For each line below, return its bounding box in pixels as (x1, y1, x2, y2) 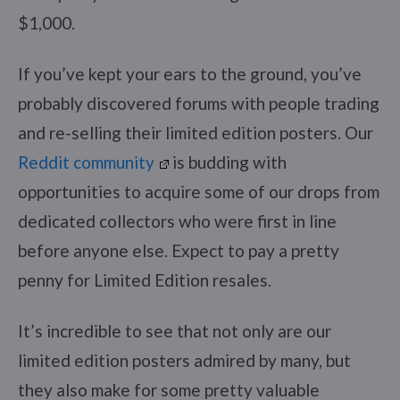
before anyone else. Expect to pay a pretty (18, 239, 339, 261)
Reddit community (18, 151, 154, 172)
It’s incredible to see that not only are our (18, 320, 331, 341)
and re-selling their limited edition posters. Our (18, 121, 373, 143)
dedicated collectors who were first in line (18, 210, 337, 231)
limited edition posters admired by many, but (18, 349, 351, 371)
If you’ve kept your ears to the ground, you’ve (18, 62, 362, 84)
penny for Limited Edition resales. (18, 269, 271, 290)
